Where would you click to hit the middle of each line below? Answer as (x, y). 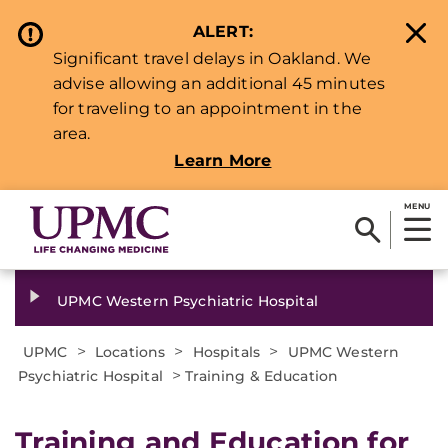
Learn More (223, 160)
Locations (130, 352)
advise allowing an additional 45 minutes (219, 83)
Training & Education (262, 376)
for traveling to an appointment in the (207, 108)
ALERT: (223, 31)
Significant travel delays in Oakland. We (212, 58)
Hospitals (226, 352)
